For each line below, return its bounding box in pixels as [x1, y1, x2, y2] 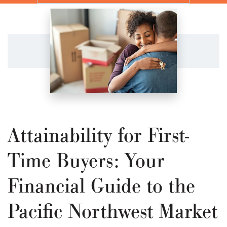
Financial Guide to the [8, 173, 195, 201]
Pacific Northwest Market [8, 199, 217, 226]
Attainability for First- [8, 123, 189, 150]
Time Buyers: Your [8, 148, 165, 175]
